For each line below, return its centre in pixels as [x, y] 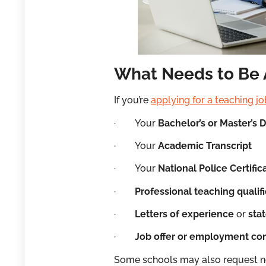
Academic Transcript [205, 145]
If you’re [132, 100]
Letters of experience [184, 214]
